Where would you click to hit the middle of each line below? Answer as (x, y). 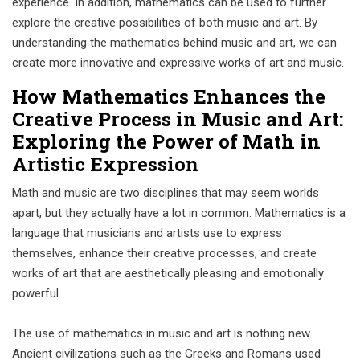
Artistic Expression (106, 164)
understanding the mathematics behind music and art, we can (174, 43)
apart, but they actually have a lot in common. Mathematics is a (179, 213)
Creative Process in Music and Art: (178, 119)
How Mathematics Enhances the (169, 96)
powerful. (37, 293)
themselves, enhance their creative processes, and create (164, 253)
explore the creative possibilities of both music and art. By (165, 22)
